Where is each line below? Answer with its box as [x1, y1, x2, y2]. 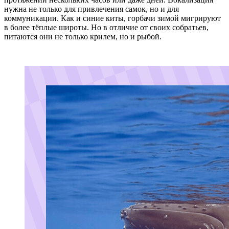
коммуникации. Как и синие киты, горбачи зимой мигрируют [4, 14, 221, 22]
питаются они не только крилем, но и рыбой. [4, 32, 162, 41]
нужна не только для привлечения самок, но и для [4, 5, 179, 13]
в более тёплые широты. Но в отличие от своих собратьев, [4, 23, 209, 32]
